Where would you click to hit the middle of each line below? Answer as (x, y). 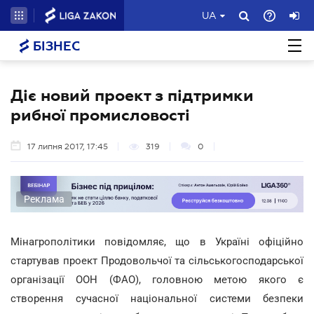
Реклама (44, 199)
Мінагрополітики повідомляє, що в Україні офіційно (157, 241)
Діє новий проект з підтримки (132, 95)
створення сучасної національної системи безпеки (157, 298)
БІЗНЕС (55, 46)
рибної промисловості (100, 115)
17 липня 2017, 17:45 (68, 146)
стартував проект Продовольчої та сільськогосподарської (157, 260)
